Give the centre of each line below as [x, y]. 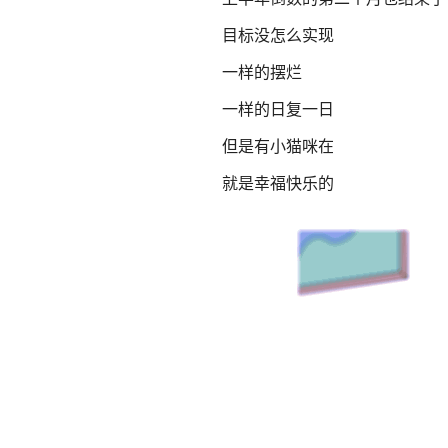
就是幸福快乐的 [278, 182]
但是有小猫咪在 [278, 145]
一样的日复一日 [278, 108]
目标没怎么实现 [278, 34]
